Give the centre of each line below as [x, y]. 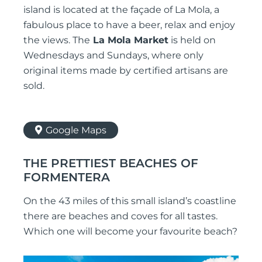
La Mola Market [129, 40]
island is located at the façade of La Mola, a [121, 10]
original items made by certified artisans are [126, 71]
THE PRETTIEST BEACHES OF [111, 163]
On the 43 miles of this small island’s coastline [130, 201]
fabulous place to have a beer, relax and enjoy [129, 25]
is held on [192, 40]
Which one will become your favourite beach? [130, 232]
